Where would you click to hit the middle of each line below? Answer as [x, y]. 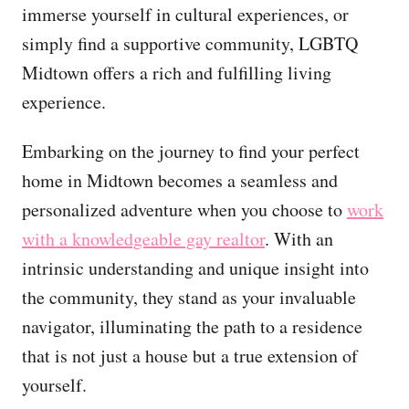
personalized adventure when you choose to [184, 209]
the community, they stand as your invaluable [189, 297]
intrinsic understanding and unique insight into [195, 267]
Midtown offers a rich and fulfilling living [177, 72]
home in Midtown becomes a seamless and [180, 180]
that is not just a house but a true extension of [190, 355]
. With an [299, 238]
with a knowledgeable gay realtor [143, 238]
